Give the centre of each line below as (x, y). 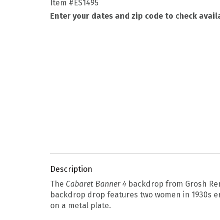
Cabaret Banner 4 (95, 184)
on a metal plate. (81, 206)
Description (71, 169)
